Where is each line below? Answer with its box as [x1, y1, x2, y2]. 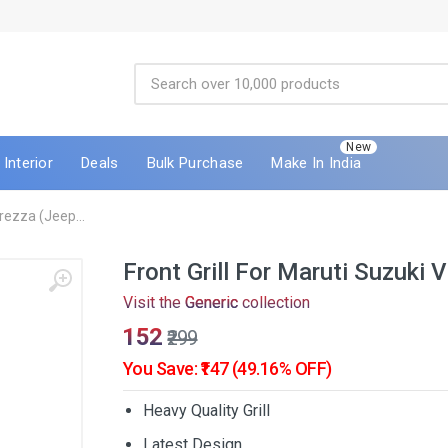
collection [238, 293, 310, 312]
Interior [3, 153, 54, 172]
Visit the [123, 293, 185, 312]
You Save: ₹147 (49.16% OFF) [123, 358, 332, 379]
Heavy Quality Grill [143, 401, 270, 420]
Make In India [271, 153, 362, 172]
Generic [185, 293, 238, 312]
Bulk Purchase [146, 153, 244, 172]
